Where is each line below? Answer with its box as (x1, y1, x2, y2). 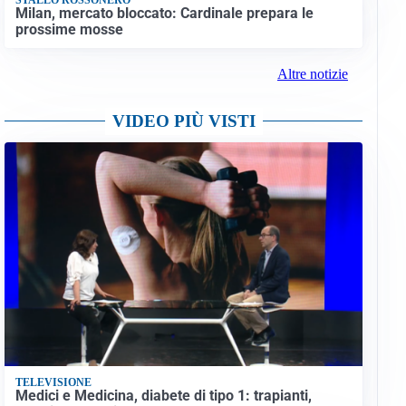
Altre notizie (276, 66, 348, 82)
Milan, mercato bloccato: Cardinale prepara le (14, 4, 314, 22)
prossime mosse (14, 20, 123, 38)
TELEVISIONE (14, 375, 92, 389)
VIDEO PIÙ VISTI (111, 111, 256, 131)
